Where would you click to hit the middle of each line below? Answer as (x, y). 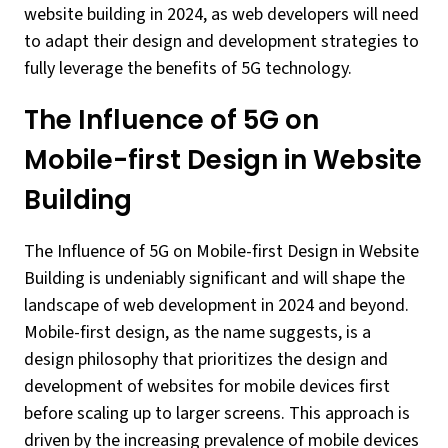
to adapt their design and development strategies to (221, 41)
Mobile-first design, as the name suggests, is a (197, 332)
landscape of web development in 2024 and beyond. (216, 305)
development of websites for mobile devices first (207, 386)
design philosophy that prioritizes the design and (206, 359)
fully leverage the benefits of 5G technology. (188, 68)
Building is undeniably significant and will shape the (214, 278)
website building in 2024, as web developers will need (221, 14)
